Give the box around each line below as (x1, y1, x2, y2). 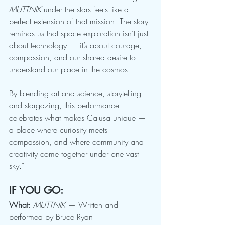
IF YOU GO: (9, 184, 63, 197)
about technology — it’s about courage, (9, 40, 144, 51)
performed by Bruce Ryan (9, 211, 95, 223)
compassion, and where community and (9, 136, 146, 148)
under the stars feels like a (41, 4, 131, 15)
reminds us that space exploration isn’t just (9, 28, 151, 39)
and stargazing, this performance (9, 100, 122, 111)
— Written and (65, 199, 121, 211)
